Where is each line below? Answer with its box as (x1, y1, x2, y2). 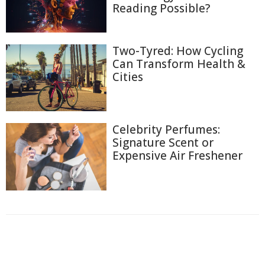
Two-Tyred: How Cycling (112, 43, 243, 59)
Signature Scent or (112, 135, 214, 151)
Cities (112, 69, 143, 85)
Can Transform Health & (112, 56, 245, 72)
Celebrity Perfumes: (112, 122, 220, 138)
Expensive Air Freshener (112, 148, 243, 164)
